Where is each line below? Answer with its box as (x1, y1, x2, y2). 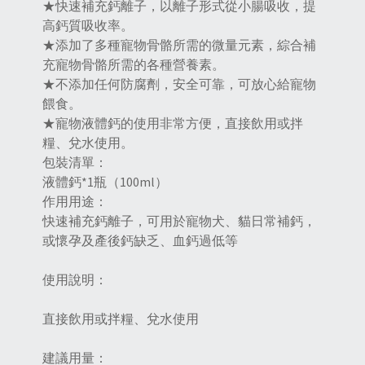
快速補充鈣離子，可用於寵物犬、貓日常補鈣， (42, 213, 316, 230)
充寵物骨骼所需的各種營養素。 (42, 56, 225, 73)
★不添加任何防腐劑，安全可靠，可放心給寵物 (42, 76, 316, 93)
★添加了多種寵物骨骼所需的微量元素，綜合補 (42, 37, 316, 54)
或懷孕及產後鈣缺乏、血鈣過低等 (42, 232, 238, 249)
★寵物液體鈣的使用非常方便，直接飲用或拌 (42, 115, 303, 132)
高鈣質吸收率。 (42, 17, 134, 34)
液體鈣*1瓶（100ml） (42, 174, 168, 191)
